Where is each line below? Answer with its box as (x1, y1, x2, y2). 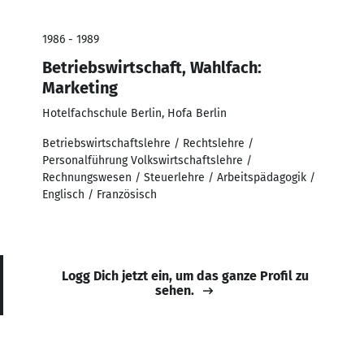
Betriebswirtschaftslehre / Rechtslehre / (42, 136, 253, 150)
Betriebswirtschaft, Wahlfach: (42, 57, 262, 77)
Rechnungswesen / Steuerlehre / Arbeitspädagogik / (42, 170, 315, 184)
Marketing (42, 77, 118, 97)
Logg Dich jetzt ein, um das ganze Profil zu (62, 267, 309, 284)
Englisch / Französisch (42, 187, 157, 201)
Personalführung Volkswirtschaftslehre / (42, 153, 252, 167)
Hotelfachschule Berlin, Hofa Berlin (42, 106, 227, 120)
